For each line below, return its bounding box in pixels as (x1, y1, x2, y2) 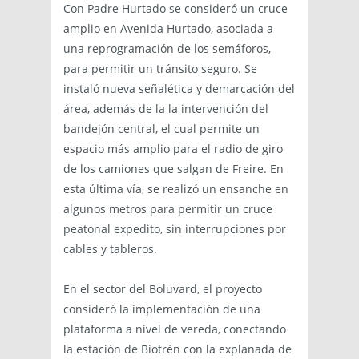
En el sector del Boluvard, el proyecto (63, 281, 262, 297)
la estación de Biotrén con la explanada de (63, 341, 292, 357)
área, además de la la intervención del (63, 101, 268, 117)
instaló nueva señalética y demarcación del (63, 81, 295, 97)
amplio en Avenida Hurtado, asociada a (63, 21, 273, 37)
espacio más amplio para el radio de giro (63, 141, 283, 157)
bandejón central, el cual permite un (63, 121, 260, 137)
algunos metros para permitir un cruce (63, 201, 272, 217)
